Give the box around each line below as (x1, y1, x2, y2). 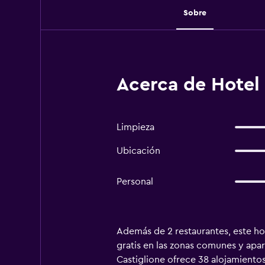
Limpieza (116, 122, 154, 132)
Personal (116, 177, 153, 186)
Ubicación (116, 146, 160, 156)
